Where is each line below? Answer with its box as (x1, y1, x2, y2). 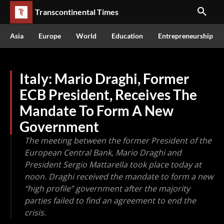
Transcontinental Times (35, 7, 118, 16)
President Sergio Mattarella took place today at (24, 159, 201, 170)
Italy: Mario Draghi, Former (19, 70, 189, 87)
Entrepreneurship (158, 31, 213, 40)
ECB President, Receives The (19, 86, 197, 103)
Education (111, 31, 143, 40)
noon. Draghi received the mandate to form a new (24, 171, 213, 182)
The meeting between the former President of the (24, 135, 211, 146)
